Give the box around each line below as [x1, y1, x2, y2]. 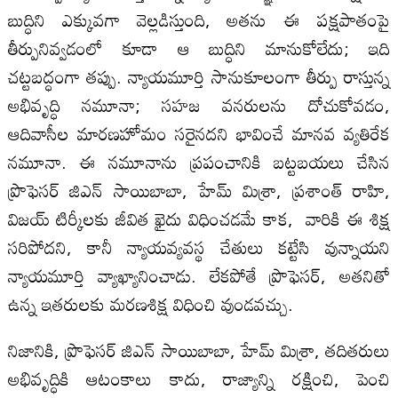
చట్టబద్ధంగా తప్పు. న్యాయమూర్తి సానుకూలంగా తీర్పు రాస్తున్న [7, 58, 391, 94]
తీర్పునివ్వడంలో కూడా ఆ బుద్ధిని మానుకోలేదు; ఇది [7, 29, 391, 66]
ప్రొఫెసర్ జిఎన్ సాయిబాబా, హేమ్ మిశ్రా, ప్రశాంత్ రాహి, [7, 171, 391, 208]
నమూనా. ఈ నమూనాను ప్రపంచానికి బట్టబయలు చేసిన [7, 143, 391, 179]
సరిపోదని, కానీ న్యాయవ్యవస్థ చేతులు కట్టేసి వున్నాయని [7, 228, 391, 265]
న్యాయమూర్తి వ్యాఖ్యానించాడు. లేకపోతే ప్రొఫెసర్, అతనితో [7, 257, 391, 293]
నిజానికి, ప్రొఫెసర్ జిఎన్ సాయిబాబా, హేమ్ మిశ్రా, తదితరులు [7, 331, 391, 368]
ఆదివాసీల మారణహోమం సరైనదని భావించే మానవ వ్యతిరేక [7, 115, 391, 151]
